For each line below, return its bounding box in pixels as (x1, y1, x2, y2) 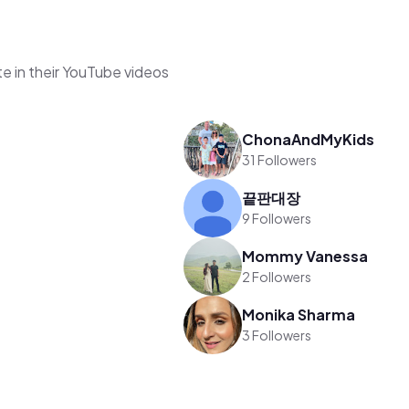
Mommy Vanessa (242, 246, 369, 267)
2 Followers (242, 268, 312, 286)
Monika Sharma (242, 305, 356, 325)
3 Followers (242, 327, 312, 344)
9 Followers (242, 210, 312, 227)
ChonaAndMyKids (242, 130, 375, 150)
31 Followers (242, 152, 318, 169)
